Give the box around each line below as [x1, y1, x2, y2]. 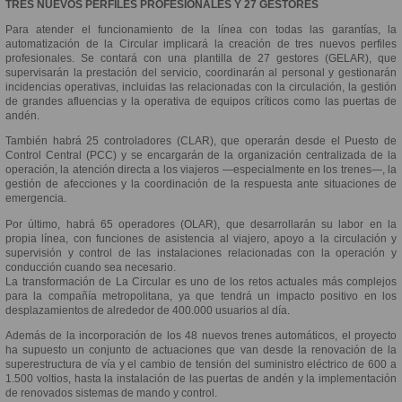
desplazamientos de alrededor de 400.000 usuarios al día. [5, 303, 290, 317]
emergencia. [5, 192, 66, 205]
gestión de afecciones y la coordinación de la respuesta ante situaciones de [5, 178, 397, 191]
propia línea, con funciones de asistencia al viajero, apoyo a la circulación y [5, 232, 397, 245]
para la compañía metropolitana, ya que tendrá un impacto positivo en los [5, 289, 397, 302]
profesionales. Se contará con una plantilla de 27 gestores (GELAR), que [5, 52, 397, 66]
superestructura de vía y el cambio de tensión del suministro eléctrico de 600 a [5, 357, 397, 371]
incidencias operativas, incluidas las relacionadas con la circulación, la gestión [5, 81, 397, 94]
